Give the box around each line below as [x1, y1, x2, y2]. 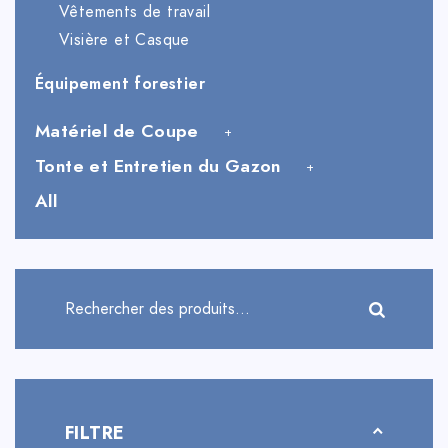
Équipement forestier [35, 73, 205, 96]
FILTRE [65, 420, 125, 446]
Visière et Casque [59, 29, 190, 52]
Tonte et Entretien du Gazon [35, 154, 281, 179]
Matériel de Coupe [35, 119, 199, 144]
